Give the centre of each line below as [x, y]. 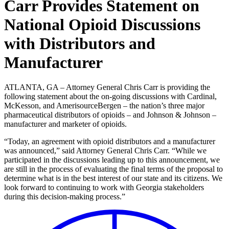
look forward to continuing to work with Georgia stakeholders [104, 188]
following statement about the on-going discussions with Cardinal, [110, 97]
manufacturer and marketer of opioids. [65, 124]
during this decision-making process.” [65, 197]
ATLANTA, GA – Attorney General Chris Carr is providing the [107, 87]
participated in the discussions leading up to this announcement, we [112, 160]
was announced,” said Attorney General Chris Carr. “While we [105, 151]
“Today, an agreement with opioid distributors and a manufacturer [110, 142]
